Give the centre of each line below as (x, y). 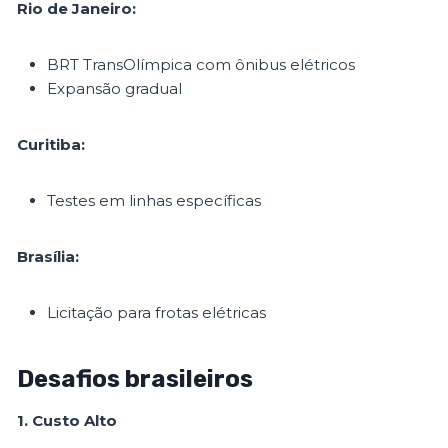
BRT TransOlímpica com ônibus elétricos (201, 65)
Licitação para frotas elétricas (157, 313)
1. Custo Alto (67, 421)
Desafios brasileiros (135, 379)
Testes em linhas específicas (154, 201)
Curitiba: (51, 145)
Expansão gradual (115, 89)
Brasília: (48, 257)
